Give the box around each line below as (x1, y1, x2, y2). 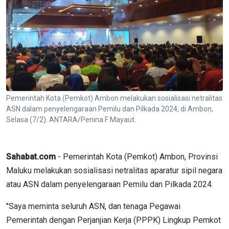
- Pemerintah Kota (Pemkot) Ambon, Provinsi (56, 151, 218, 162)
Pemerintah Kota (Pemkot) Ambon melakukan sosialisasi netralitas (6, 94, 222, 102)
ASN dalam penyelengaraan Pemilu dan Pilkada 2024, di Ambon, (6, 104, 213, 113)
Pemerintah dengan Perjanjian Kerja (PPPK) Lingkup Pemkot (6, 215, 221, 225)
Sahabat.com (6, 151, 56, 162)
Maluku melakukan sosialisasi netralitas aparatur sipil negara (6, 165, 222, 175)
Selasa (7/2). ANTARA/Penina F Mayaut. (6, 115, 136, 124)
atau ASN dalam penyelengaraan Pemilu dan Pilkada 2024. (6, 179, 213, 189)
